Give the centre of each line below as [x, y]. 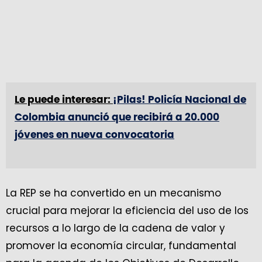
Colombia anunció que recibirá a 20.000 [117, 117]
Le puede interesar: [64, 100]
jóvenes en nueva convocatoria [94, 135]
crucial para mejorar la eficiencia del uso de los [127, 211]
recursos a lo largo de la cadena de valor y [116, 228]
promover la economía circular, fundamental [121, 246]
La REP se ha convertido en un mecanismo [113, 193]
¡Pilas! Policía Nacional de [180, 100]
